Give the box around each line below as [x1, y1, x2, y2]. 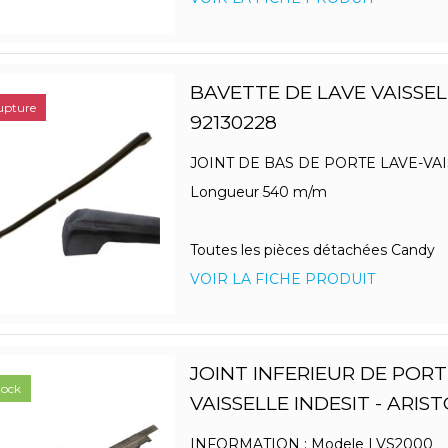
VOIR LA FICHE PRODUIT [189, 270, 375, 289]
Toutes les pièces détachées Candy [189, 241, 435, 260]
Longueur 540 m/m [189, 183, 327, 202]
